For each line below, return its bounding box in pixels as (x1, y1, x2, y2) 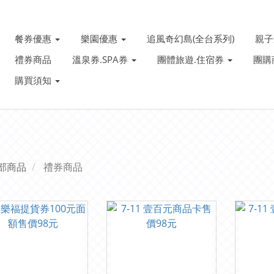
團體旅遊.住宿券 (157, 53, 227, 65)
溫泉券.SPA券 (72, 53, 131, 65)
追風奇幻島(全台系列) (147, 32, 235, 45)
